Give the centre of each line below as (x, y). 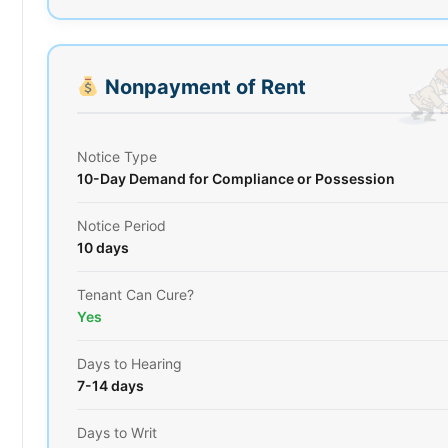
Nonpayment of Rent (202, 86)
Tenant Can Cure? (135, 294)
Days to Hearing (129, 363)
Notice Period (121, 225)
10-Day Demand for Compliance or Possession (236, 178)
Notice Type (117, 156)
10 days (103, 247)
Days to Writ (117, 432)
